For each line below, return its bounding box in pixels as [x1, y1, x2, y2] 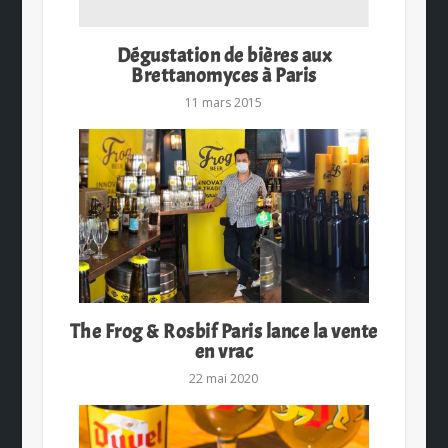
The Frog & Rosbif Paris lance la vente [69, 319, 378, 345]
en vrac [194, 339, 254, 365]
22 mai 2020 [189, 370, 259, 388]
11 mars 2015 [185, 94, 263, 112]
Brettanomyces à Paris [131, 63, 317, 89]
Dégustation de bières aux [116, 43, 332, 69]
